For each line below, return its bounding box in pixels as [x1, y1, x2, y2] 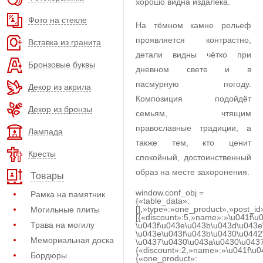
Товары [31, 171, 64, 181]
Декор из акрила [28, 82, 91, 92]
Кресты [28, 149, 56, 159]
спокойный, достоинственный [136, 153, 251, 162]
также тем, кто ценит [136, 138, 251, 147]
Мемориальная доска [31, 235, 114, 245]
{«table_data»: [136, 196, 190, 205]
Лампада [28, 126, 63, 136]
